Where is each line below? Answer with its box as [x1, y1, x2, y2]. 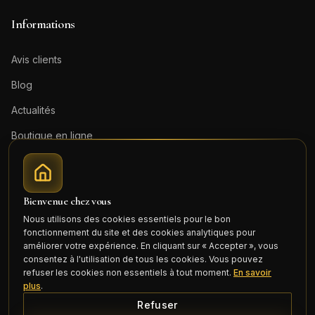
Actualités [11, 104, 56, 116]
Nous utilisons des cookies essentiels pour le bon [23, 214, 231, 224]
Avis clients [11, 53, 62, 65]
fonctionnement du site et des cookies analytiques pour [23, 227, 255, 238]
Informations [11, 16, 75, 32]
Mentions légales [11, 180, 90, 192]
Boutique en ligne [11, 129, 93, 141]
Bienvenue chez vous [23, 194, 111, 208]
